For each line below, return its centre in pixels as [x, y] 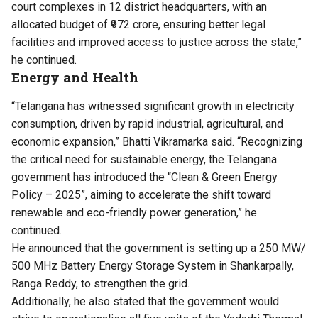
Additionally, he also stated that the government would [145, 302]
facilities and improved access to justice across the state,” [157, 43]
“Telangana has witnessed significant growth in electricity [153, 106]
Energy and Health [75, 77]
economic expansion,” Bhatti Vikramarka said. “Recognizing [157, 142]
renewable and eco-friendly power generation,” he [134, 213]
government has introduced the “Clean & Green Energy [144, 177]
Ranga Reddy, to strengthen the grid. [102, 284]
